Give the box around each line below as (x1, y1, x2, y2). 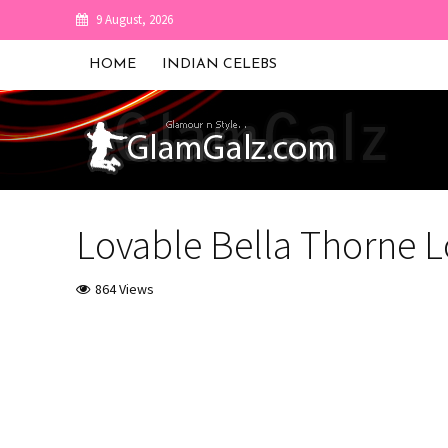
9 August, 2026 (95, 11, 173, 28)
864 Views (94, 280, 154, 298)
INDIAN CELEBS (161, 57, 277, 72)
